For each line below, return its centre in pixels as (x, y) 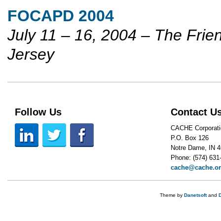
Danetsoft (195, 195)
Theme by (172, 195)
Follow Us (38, 112)
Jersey (31, 55)
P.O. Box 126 (190, 138)
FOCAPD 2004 (61, 16)
